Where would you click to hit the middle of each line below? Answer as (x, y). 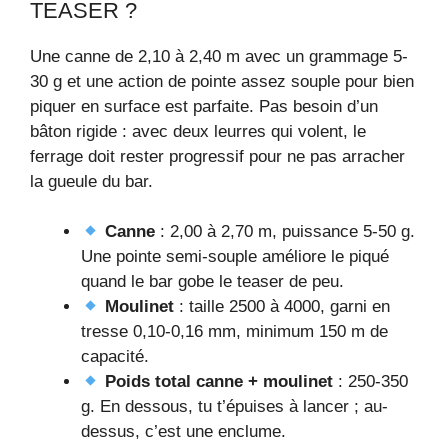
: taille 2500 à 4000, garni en (282, 307)
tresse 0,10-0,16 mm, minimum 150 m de (234, 332)
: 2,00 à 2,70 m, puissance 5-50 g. (285, 232)
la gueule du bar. (91, 181)
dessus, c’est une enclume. (183, 432)
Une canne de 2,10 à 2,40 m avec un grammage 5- (219, 56)
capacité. (115, 357)
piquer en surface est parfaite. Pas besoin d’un (204, 106)
